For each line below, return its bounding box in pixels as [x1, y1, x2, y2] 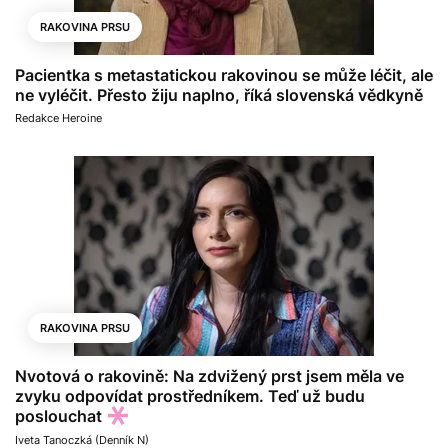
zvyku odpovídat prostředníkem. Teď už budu [15, 385, 365, 406]
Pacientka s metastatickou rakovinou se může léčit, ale [15, 64, 433, 85]
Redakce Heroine [15, 110, 102, 125]
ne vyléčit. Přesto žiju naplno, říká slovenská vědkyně [15, 84, 423, 105]
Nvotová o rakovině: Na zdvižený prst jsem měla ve [15, 365, 404, 386]
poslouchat [15, 405, 102, 426]
